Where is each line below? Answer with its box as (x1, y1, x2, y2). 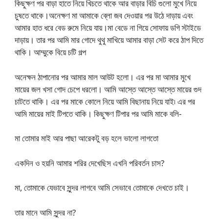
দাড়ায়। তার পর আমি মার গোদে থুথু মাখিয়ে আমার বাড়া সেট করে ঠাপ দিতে (15, 34, 203, 46)
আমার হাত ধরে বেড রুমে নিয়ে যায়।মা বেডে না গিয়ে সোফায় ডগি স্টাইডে (15, 22, 201, 34)
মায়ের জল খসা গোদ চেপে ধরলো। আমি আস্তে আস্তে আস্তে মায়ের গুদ (15, 83, 201, 95)
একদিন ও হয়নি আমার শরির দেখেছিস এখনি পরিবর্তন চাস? (15, 157, 164, 169)
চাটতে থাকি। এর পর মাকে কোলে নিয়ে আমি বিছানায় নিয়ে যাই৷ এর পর (15, 95, 195, 107)
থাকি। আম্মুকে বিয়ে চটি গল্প (15, 46, 86, 58)
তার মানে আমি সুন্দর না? (15, 206, 76, 218)
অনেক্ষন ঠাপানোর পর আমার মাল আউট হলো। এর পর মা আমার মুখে (15, 71, 191, 83)
